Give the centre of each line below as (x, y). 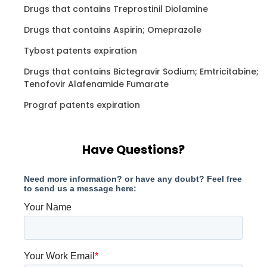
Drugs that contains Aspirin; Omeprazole (113, 30)
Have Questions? (133, 149)
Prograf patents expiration (82, 105)
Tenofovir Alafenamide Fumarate (96, 84)
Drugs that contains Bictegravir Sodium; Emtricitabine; (141, 71)
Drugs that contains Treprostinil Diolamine (116, 9)
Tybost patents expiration (80, 50)
